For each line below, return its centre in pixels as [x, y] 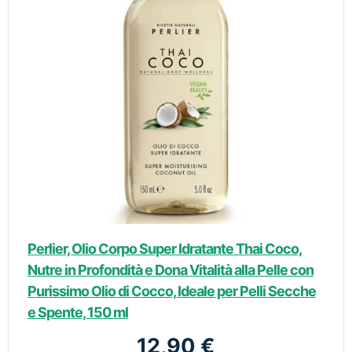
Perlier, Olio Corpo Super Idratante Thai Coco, [165, 249]
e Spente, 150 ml [78, 312]
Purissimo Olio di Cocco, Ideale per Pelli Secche [172, 291]
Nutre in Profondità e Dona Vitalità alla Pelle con [170, 270]
